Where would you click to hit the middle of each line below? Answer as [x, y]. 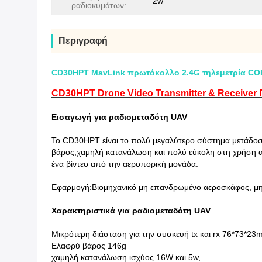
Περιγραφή [83, 41]
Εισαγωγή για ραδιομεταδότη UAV [119, 117]
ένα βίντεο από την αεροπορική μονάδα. [125, 164]
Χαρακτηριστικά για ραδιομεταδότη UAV [131, 211]
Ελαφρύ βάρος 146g [89, 246]
